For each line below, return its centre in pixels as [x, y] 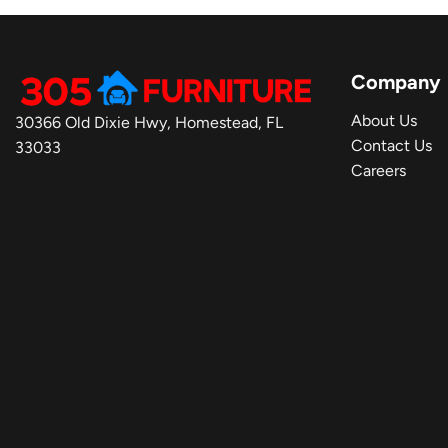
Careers [378, 170]
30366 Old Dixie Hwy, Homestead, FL [149, 122]
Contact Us [391, 145]
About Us [384, 120]
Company [396, 81]
